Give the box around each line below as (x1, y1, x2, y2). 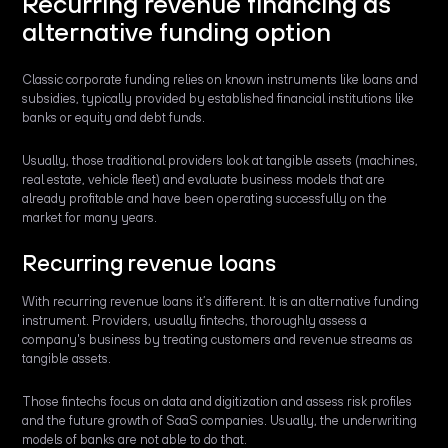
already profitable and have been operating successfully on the (22, 191, 388, 207)
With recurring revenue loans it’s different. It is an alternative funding (22, 294, 420, 310)
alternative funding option (22, 17, 332, 47)
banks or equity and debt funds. (22, 110, 206, 126)
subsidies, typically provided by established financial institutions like (22, 91, 415, 107)
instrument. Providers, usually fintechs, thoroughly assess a (22, 313, 368, 329)
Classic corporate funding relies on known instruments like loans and (22, 72, 419, 88)
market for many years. (22, 210, 161, 226)
